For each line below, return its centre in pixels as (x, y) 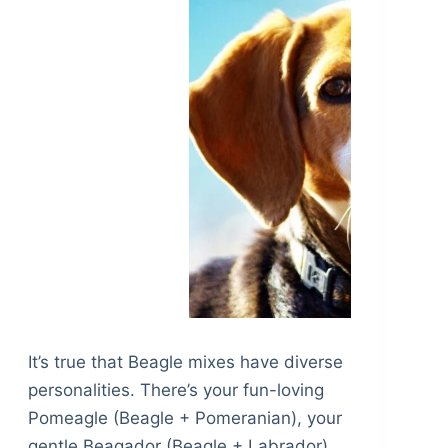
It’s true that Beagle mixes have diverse (185, 362)
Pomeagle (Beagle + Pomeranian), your (184, 418)
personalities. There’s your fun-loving (175, 390)
